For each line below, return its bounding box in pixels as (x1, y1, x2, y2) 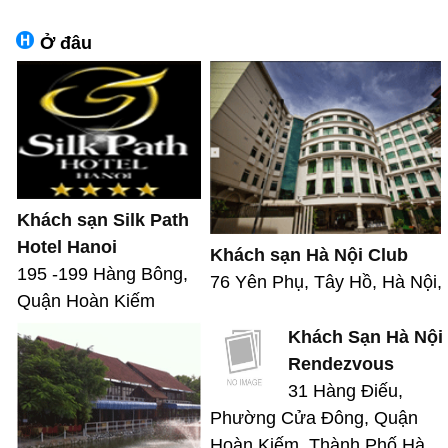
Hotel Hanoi (17, 236, 117, 257)
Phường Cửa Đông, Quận (210, 407, 418, 428)
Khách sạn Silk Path (17, 209, 189, 230)
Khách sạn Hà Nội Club (210, 244, 408, 265)
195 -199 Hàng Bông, (17, 263, 188, 284)
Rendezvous (288, 353, 394, 374)
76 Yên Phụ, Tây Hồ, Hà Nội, (210, 271, 442, 292)
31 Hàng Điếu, (288, 380, 403, 401)
